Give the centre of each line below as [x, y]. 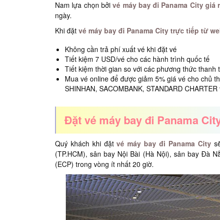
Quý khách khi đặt [86, 143]
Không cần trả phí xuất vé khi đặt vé [121, 49]
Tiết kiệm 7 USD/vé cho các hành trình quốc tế [137, 59]
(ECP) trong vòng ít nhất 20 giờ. [104, 164]
